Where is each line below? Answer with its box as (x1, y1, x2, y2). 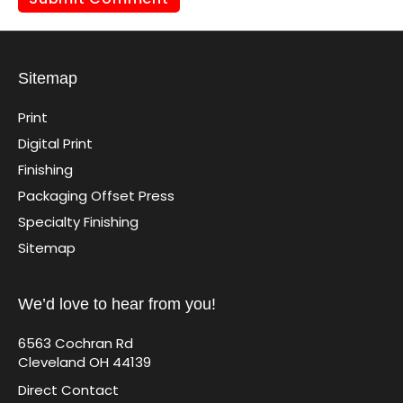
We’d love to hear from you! (18, 294, 216, 313)
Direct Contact (18, 380, 119, 399)
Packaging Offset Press (18, 185, 175, 205)
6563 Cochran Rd (18, 333, 133, 353)
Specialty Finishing (18, 211, 139, 231)
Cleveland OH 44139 (18, 352, 151, 372)
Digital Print (18, 133, 93, 153)
